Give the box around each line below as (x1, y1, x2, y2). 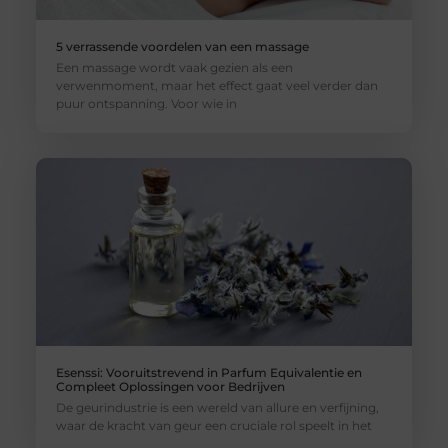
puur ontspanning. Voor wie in (55, 95, 237, 111)
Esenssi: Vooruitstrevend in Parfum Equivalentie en (55, 365, 362, 381)
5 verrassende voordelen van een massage (55, 38, 309, 54)
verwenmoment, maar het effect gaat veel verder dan (55, 77, 378, 93)
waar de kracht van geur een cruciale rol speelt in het (55, 418, 372, 434)
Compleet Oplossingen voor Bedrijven (55, 379, 285, 395)
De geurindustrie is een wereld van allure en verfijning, (55, 400, 379, 416)
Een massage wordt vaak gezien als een (55, 59, 293, 75)
